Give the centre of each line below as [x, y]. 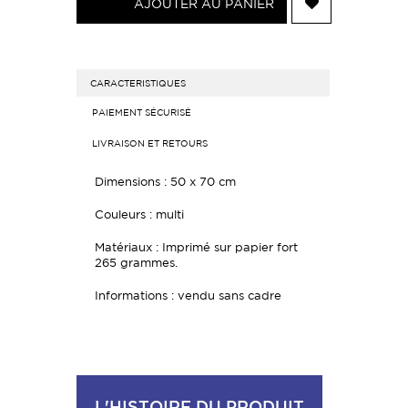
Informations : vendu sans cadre [188, 296]
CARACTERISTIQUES [138, 83]
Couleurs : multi [139, 214]
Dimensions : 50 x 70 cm [165, 182]
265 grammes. [136, 263]
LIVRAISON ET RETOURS [150, 143]
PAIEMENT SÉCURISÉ [142, 112]
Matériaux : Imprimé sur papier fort [196, 247]
